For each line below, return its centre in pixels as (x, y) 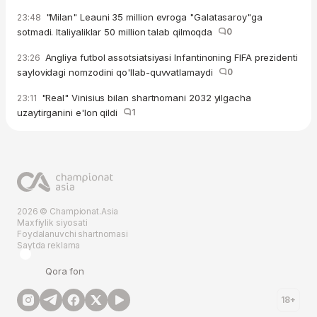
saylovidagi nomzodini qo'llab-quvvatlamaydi (118, 73)
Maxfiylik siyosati (52, 223)
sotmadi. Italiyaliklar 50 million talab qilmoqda (118, 32)
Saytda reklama (49, 246)
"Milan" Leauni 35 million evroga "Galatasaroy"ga (152, 17)
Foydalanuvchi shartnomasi (73, 234)
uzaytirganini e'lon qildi (70, 113)
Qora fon (65, 271)
